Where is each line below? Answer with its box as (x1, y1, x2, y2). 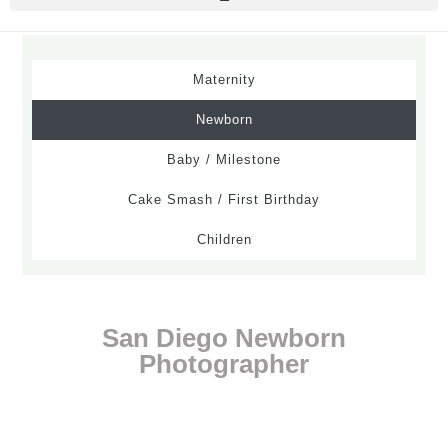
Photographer (139, 348, 309, 379)
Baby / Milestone (167, 151, 281, 167)
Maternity (192, 71, 256, 87)
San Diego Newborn (102, 322, 346, 353)
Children (196, 231, 252, 247)
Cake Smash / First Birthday (128, 191, 320, 207)
